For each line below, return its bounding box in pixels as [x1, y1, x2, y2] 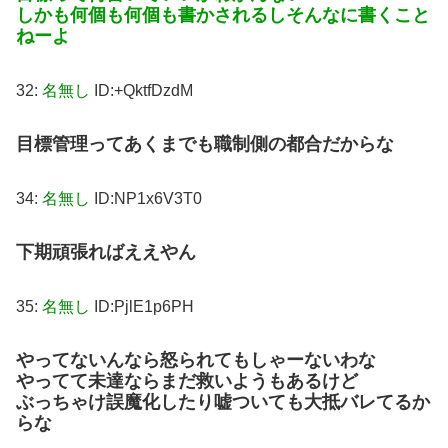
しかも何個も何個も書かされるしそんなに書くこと [16, 5, 430, 26]
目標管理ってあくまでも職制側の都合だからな [16, 133, 394, 154]
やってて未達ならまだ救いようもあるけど [16, 370, 358, 391]
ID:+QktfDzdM [90, 82, 193, 100]
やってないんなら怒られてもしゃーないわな [16, 349, 376, 370]
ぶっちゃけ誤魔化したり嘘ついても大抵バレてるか [16, 391, 430, 412]
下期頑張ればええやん [16, 241, 196, 262]
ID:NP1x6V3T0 [90, 189, 202, 207]
